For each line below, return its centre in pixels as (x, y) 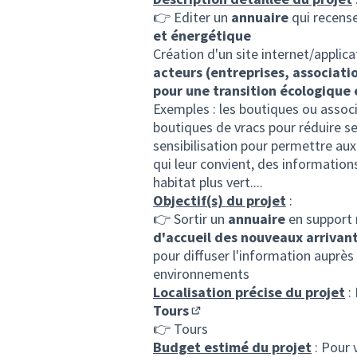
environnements (201, 274)
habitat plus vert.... (208, 182)
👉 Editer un (192, 17)
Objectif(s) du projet (220, 200)
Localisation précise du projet (249, 292)
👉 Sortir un (190, 219)
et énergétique (202, 35)
